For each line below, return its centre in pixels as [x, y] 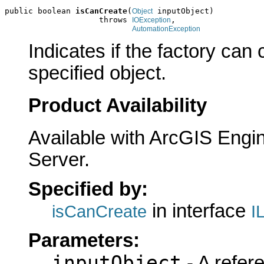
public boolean [40, 11]
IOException [151, 20]
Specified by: [88, 189]
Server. [59, 159]
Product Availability [118, 105]
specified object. [97, 73]
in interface [199, 211]
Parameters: [84, 241]
